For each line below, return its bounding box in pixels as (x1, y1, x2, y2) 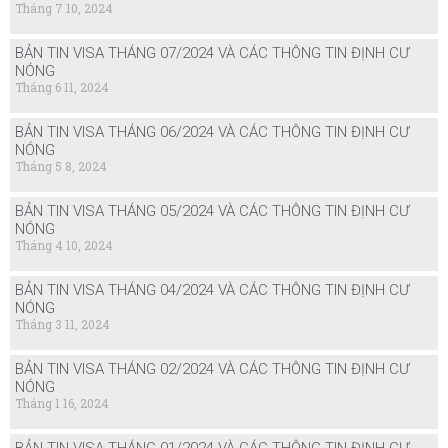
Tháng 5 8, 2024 (15, 157, 107, 174)
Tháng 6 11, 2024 (15, 78, 109, 95)
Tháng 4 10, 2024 (15, 236, 113, 253)
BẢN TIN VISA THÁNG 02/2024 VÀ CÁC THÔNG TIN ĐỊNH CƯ (15, 359, 409, 378)
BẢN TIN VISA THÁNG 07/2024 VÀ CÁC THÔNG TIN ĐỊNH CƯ (15, 43, 409, 62)
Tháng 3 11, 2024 (15, 315, 110, 332)
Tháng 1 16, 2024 (15, 394, 109, 411)
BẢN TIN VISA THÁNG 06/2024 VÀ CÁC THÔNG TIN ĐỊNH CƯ (15, 122, 409, 141)
